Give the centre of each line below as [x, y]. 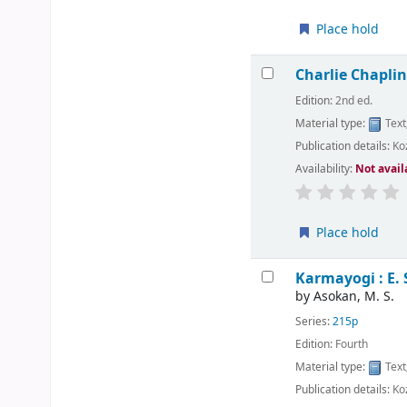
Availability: [326, 169]
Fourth [352, 344]
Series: [314, 321]
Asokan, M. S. [354, 297]
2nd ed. [354, 100]
